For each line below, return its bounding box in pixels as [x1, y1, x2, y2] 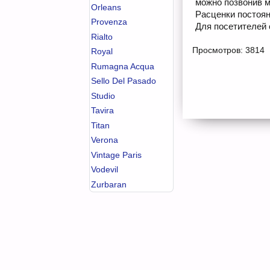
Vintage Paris [91, 149, 142, 160]
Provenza [91, 17, 127, 27]
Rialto [91, 31, 113, 42]
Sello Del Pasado [91, 76, 156, 86]
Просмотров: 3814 [192, 45, 265, 55]
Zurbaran [91, 179, 127, 189]
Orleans [91, 2, 121, 12]
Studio [91, 90, 115, 101]
